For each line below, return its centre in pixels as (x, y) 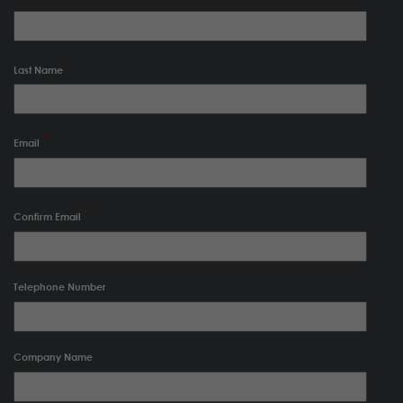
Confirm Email (47, 216)
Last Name (38, 69)
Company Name (53, 356)
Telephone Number (60, 286)
